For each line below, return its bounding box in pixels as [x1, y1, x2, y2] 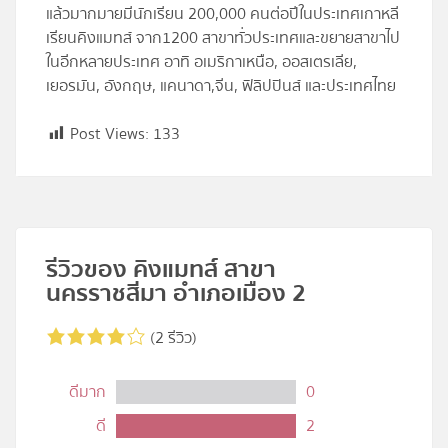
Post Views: [70, 121, 149, 148]
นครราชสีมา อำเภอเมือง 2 [46, 275, 306, 313]
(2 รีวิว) [146, 325, 197, 352]
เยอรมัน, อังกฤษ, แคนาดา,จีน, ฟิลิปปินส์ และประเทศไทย [46, 73, 396, 100]
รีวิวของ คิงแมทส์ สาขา [46, 251, 276, 289]
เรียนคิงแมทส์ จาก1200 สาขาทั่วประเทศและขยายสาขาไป [46, 25, 400, 52]
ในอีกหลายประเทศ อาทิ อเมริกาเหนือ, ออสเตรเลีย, [46, 49, 357, 76]
